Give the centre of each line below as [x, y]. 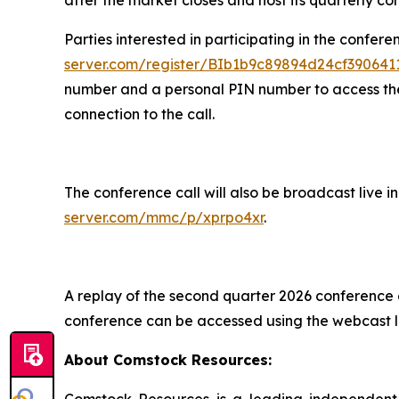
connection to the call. [139, 114]
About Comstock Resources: [168, 359]
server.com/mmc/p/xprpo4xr [164, 217]
